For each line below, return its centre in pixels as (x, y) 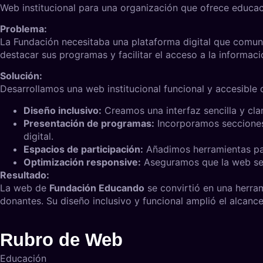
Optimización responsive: (82, 162)
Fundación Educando (97, 188)
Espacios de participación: (83, 149)
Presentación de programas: (89, 123)
